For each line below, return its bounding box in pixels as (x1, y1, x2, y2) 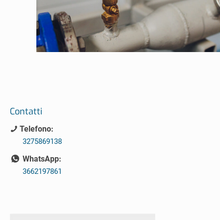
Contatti (10, 105, 42, 117)
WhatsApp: (21, 154, 62, 164)
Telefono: (18, 124, 54, 134)
